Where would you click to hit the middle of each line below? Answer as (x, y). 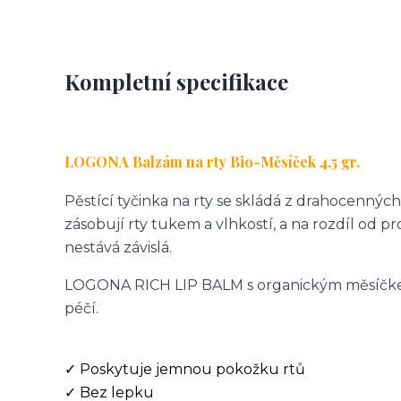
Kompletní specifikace (176, 81)
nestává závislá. (118, 247)
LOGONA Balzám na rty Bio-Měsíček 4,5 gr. (212, 162)
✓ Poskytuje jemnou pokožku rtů (185, 369)
